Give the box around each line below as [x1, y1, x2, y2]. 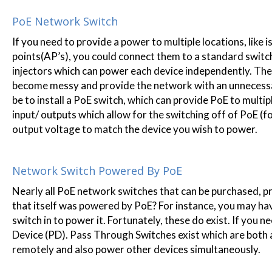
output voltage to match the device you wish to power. [12, 123, 257, 135]
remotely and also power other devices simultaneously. [12, 243, 260, 256]
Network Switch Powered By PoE [12, 163, 182, 178]
